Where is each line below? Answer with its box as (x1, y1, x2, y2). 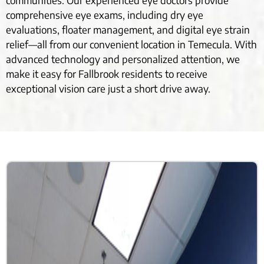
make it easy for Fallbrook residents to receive (6, 67, 207, 81)
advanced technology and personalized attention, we (6, 52, 240, 66)
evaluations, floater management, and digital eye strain (6, 23, 250, 37)
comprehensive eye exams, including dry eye (6, 8, 203, 22)
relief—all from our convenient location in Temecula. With (6, 38, 257, 51)
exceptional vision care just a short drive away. (6, 82, 210, 95)
